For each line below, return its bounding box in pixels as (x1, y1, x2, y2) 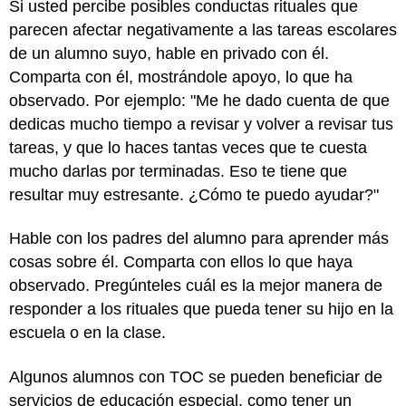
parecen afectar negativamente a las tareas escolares (9, 20, 397, 39)
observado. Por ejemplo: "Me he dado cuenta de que (9, 91, 390, 110)
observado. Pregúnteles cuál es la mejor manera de (9, 276, 382, 295)
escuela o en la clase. (9, 324, 170, 342)
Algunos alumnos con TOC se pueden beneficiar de (9, 367, 382, 386)
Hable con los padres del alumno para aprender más (9, 229, 389, 247)
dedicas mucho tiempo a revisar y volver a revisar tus (9, 114, 393, 133)
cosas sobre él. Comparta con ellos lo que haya (9, 253, 353, 271)
